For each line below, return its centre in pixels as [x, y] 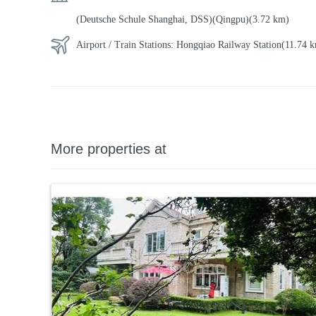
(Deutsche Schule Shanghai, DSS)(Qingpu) [163, 19]
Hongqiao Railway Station [229, 45]
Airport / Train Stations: [126, 45]
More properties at [109, 149]
